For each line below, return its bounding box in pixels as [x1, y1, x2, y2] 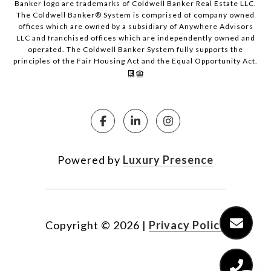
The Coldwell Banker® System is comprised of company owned [16, 10, 255, 20]
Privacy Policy [148, 218, 226, 232]
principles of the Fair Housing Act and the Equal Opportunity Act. [13, 56, 258, 66]
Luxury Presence [123, 153, 214, 167]
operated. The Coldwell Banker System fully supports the [28, 45, 243, 54]
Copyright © [45, 218, 111, 232]
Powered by [57, 153, 123, 167]
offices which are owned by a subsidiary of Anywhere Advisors [18, 22, 253, 31]
